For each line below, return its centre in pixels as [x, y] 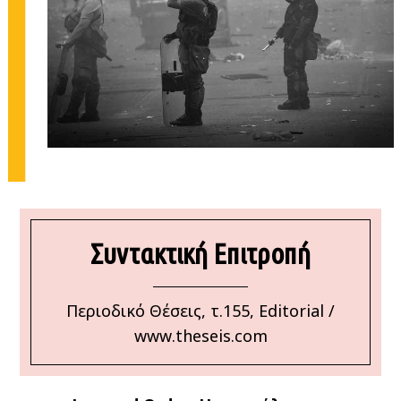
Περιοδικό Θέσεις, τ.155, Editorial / [200, 311]
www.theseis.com [200, 336]
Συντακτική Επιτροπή [200, 253]
